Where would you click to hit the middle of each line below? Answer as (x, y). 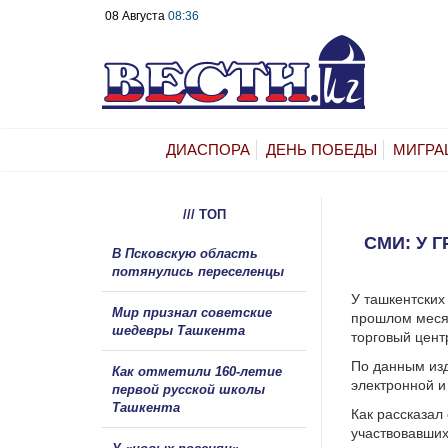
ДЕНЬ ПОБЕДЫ (321, 149)
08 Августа (136, 16)
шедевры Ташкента (178, 330)
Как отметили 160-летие (197, 371)
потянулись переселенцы (200, 271)
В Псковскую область (185, 253)
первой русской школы (188, 389)
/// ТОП (204, 214)
